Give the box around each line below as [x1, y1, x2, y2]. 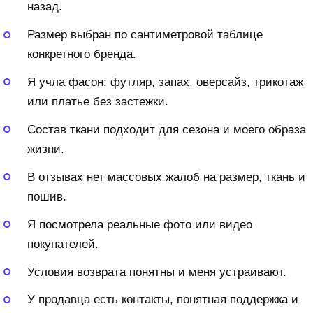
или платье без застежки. [27, 94, 168, 108]
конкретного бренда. [27, 48, 136, 61]
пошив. [27, 189, 66, 203]
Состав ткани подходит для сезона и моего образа [27, 122, 306, 136]
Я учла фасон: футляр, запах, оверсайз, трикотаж [27, 75, 303, 89]
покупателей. [27, 237, 99, 251]
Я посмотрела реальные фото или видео [27, 217, 252, 231]
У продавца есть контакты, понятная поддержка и [27, 293, 298, 307]
